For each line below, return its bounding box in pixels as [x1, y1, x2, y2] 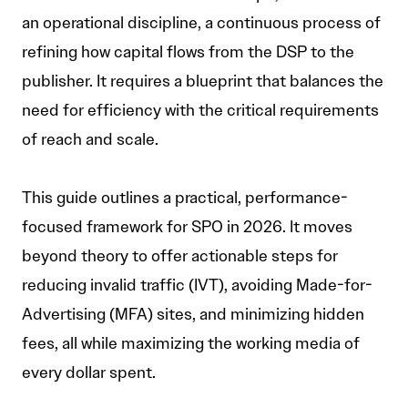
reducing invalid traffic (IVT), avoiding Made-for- [22, 275, 372, 296]
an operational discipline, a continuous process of [22, 13, 381, 34]
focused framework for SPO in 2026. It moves [22, 217, 352, 238]
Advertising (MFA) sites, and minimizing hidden [22, 304, 364, 325]
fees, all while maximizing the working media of [22, 333, 360, 354]
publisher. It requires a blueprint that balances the [22, 71, 383, 92]
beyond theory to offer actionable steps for [22, 246, 338, 267]
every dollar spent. [22, 362, 156, 383]
